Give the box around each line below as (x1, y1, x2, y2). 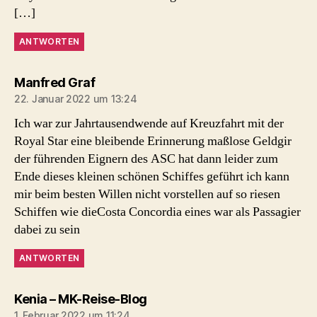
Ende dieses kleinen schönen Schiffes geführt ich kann (14, 168, 289, 185)
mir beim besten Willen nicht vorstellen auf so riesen (14, 185, 280, 202)
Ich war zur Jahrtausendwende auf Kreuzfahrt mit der (14, 115, 284, 132)
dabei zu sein (14, 221, 80, 238)
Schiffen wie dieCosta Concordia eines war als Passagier (14, 203, 301, 220)
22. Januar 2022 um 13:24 (14, 92, 137, 105)
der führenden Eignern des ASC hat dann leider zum (14, 150, 278, 167)
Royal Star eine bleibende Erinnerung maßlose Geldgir (14, 132, 292, 149)
